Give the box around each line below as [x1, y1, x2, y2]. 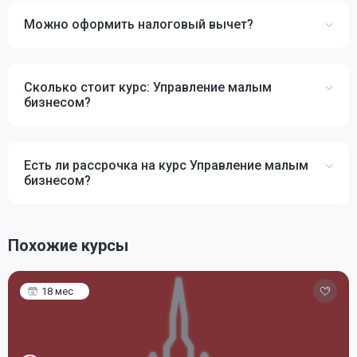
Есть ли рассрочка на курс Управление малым [24, 158, 308, 173]
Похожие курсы [8, 236, 128, 255]
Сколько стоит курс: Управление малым [24, 80, 272, 95]
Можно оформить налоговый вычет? [24, 17, 253, 32]
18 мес [41, 285, 73, 297]
